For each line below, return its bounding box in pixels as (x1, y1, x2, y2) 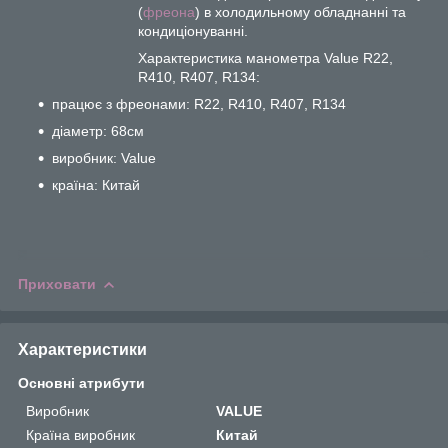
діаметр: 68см (52, 122, 144, 139)
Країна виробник (26, 426, 135, 443)
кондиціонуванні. (138, 22, 248, 39)
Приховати (18, 275, 96, 292)
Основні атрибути (18, 374, 145, 391)
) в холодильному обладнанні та (195, 3, 406, 20)
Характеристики (18, 340, 147, 358)
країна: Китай (52, 176, 144, 193)
